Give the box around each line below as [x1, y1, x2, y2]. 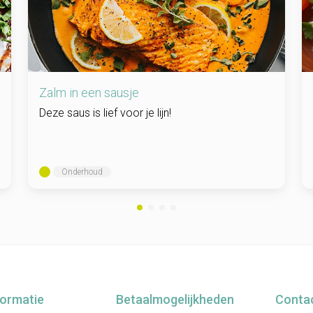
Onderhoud [61, 166, 103, 177]
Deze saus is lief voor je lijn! [39, 105, 171, 119]
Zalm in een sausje [39, 85, 139, 100]
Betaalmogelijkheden [116, 291, 234, 307]
